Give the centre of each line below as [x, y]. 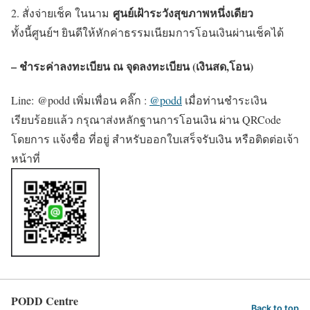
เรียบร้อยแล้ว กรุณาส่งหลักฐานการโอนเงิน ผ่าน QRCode [146, 120]
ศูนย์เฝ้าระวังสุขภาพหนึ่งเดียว [183, 12]
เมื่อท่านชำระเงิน [225, 100]
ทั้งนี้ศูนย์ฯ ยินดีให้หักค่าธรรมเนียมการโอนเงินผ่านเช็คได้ [147, 32]
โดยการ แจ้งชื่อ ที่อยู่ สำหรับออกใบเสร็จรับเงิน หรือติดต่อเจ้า [155, 139]
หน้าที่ [26, 158]
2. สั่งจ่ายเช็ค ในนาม [62, 12]
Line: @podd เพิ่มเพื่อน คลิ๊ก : [80, 100]
